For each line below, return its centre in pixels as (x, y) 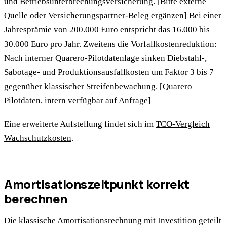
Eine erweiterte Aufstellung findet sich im (80, 124)
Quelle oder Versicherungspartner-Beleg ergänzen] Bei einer (113, 15)
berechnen (36, 199)
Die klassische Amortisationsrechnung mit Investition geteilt (113, 221)
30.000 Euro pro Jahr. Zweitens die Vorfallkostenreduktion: (110, 44)
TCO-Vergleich (183, 124)
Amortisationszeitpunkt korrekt (97, 184)
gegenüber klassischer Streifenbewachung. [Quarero (98, 86)
